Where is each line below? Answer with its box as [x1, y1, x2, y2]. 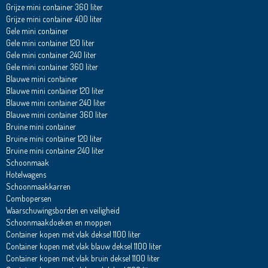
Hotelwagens [5, 169, 46, 180]
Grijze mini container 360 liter [5, 2, 103, 13]
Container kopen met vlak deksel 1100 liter [5, 229, 141, 240]
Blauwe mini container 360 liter [5, 109, 108, 120]
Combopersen [5, 193, 51, 204]
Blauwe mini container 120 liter [5, 86, 104, 96]
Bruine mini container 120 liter [5, 133, 102, 144]
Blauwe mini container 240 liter [5, 98, 106, 108]
